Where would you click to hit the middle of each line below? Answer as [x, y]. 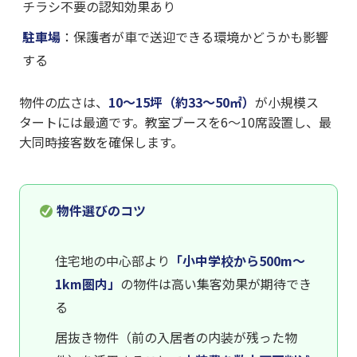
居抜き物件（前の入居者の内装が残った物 [176, 337]
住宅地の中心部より [112, 261]
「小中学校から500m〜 [237, 261]
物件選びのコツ [100, 211]
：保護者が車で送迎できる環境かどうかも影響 [194, 37]
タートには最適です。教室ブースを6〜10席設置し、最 [175, 122]
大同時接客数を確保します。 [101, 142]
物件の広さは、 [64, 102]
